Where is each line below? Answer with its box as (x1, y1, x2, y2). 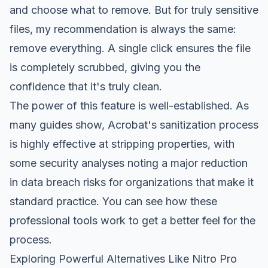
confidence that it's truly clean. (10, 80, 162, 93)
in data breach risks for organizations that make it (10, 175, 254, 188)
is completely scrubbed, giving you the (10, 60, 200, 74)
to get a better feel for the (126, 214, 255, 227)
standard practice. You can (10, 194, 145, 208)
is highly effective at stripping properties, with (10, 137, 234, 150)
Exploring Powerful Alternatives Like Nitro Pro (10, 252, 237, 265)
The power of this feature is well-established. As (10, 99, 249, 112)
